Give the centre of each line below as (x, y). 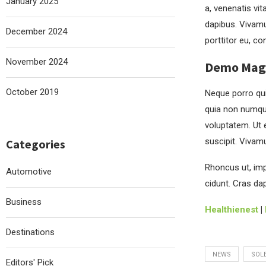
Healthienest (231, 210)
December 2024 (37, 31)
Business (24, 202)
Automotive (29, 172)
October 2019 (32, 92)
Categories (36, 144)
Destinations (30, 232)
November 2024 (37, 62)
